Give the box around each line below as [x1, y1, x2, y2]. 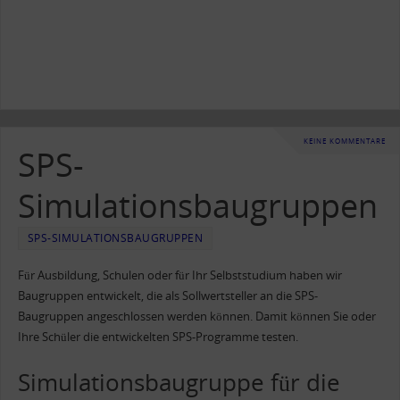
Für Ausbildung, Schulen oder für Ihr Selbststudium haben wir [17, 267, 342, 283]
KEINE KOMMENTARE [304, 135, 386, 146]
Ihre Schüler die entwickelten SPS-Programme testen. [17, 329, 298, 345]
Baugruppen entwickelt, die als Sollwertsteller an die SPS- [17, 287, 318, 304]
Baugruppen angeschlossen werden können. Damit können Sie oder [17, 308, 376, 324]
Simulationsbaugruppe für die [17, 366, 340, 397]
